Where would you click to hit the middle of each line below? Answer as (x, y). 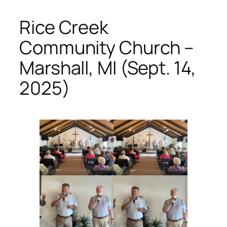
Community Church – (107, 47)
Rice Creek (64, 27)
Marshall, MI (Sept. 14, (108, 67)
